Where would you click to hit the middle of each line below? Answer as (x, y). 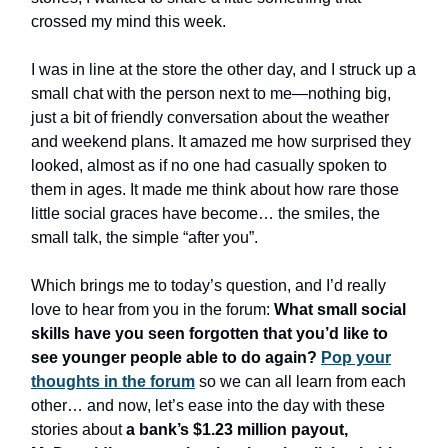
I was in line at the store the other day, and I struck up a (223, 69)
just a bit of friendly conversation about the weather (210, 117)
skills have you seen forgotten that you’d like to (209, 333)
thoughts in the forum (113, 381)
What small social (340, 309)
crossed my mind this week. (128, 21)
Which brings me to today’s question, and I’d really (208, 285)
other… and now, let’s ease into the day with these (208, 405)
